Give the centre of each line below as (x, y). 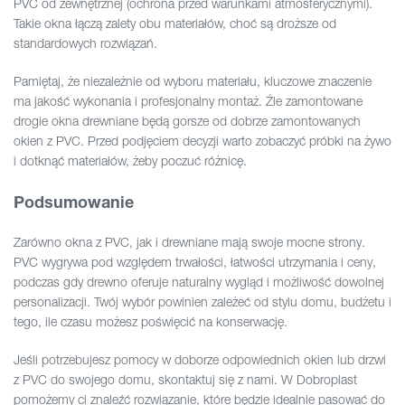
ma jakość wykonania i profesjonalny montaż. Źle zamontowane (188, 101)
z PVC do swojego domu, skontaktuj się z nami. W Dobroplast (185, 380)
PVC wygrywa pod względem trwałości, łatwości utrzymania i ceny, (195, 262)
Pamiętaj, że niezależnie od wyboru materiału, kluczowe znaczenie (193, 81)
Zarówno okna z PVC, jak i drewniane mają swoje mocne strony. (189, 242)
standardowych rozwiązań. (85, 43)
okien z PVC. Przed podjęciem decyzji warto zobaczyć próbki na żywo (202, 141)
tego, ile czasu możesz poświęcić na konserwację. (151, 322)
